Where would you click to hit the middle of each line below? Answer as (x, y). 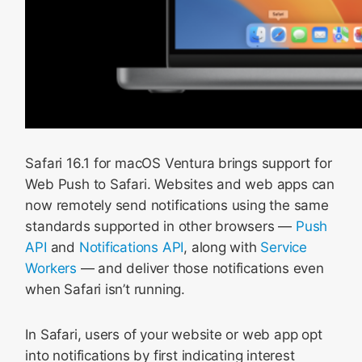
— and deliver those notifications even (200, 268)
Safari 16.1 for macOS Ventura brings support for (179, 163)
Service (284, 247)
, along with (222, 247)
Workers (51, 268)
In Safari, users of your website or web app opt (174, 335)
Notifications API (131, 247)
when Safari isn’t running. (105, 289)
